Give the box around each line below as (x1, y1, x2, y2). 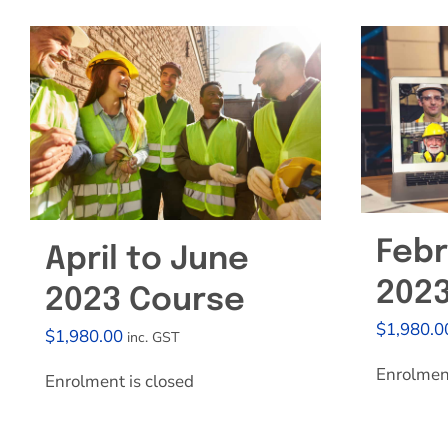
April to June (45, 244, 249, 277)
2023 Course (45, 285, 245, 318)
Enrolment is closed (45, 370, 194, 393)
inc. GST (127, 328, 180, 347)
